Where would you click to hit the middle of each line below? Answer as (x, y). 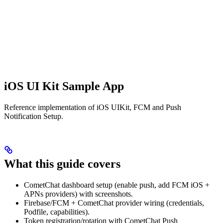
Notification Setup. (34, 116)
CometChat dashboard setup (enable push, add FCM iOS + (117, 185)
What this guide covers (62, 164)
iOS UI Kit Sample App (64, 86)
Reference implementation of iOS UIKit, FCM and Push (93, 107)
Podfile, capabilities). (57, 212)
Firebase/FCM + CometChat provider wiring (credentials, (114, 203)
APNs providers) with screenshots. (78, 194)
